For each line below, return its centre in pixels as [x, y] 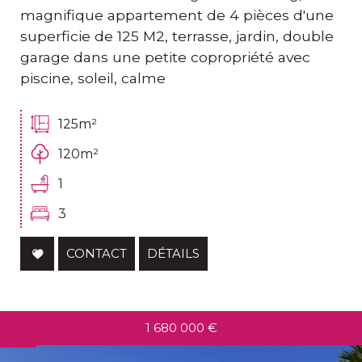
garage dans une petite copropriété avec [165, 57]
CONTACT [97, 254]
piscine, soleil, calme [93, 78]
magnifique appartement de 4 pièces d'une [177, 15]
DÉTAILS [173, 254]
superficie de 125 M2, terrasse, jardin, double [177, 36]
